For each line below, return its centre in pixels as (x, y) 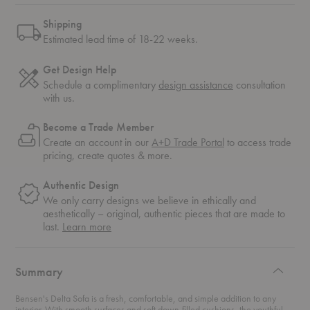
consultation (259, 84)
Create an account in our (97, 143)
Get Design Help (80, 69)
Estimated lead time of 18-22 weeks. (120, 39)
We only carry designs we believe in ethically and (149, 201)
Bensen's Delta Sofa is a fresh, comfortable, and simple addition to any (146, 299)
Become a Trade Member (98, 127)
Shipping (62, 24)
